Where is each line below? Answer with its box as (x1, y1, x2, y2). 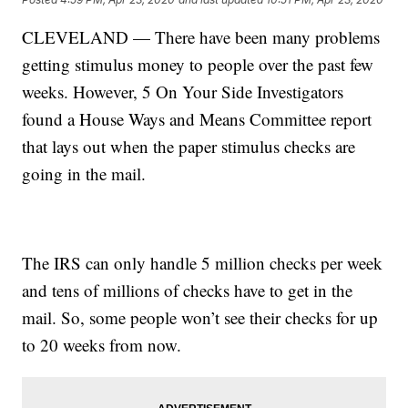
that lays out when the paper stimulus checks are (22, 135, 356, 158)
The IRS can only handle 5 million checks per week (22, 251, 383, 275)
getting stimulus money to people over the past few (22, 53, 374, 76)
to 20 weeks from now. (22, 333, 182, 357)
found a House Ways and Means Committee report (22, 107, 372, 131)
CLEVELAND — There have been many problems (22, 25, 381, 49)
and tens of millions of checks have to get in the (22, 279, 353, 302)
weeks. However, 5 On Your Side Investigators (22, 80, 344, 104)
